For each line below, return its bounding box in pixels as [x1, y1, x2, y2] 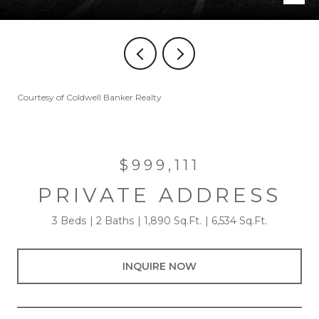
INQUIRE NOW [122, 259, 197, 273]
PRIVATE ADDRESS [38, 183, 281, 207]
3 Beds [52, 214, 86, 227]
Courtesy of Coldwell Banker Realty [17, 92, 162, 103]
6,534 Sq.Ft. [211, 214, 267, 227]
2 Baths [96, 214, 134, 227]
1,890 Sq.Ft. [144, 214, 202, 227]
